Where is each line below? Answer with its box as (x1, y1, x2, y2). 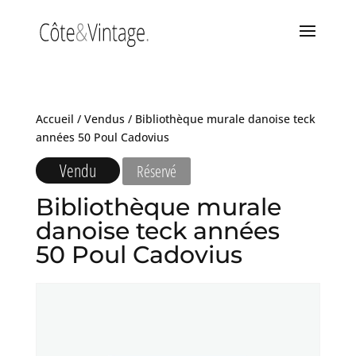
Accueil (35, 111, 74, 126)
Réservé (136, 161, 176, 182)
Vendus (83, 111, 125, 126)
